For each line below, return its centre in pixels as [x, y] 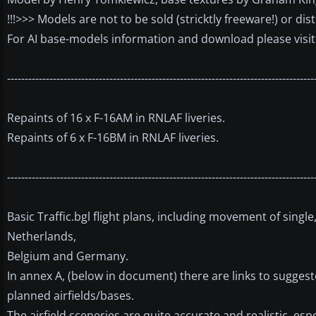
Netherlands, [42, 236]
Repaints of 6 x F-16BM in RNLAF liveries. [113, 137]
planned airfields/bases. [71, 295]
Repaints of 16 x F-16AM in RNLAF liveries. [116, 117]
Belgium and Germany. [68, 256]
